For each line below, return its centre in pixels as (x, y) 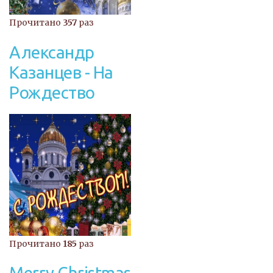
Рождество (52, 92)
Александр (52, 52)
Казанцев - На (61, 72)
